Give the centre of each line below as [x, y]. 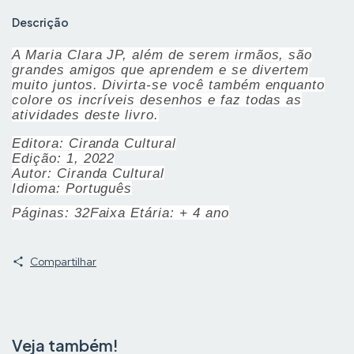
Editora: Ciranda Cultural [94, 143]
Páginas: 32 [51, 212]
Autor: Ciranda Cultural [88, 173]
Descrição [40, 22]
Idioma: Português [72, 188]
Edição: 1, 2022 [64, 158]
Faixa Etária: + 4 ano [159, 212]
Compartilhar [63, 261]
